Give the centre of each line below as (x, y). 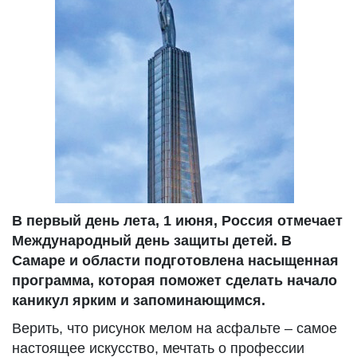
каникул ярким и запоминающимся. (139, 300)
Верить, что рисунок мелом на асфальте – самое (175, 328)
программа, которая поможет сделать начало (175, 280)
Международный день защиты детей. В (152, 241)
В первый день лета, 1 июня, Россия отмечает (177, 221)
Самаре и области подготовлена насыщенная (175, 261)
